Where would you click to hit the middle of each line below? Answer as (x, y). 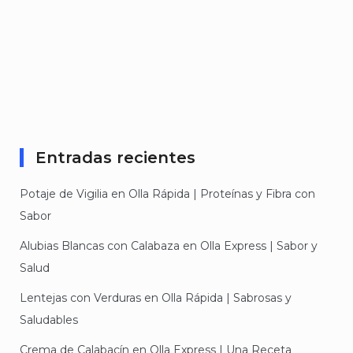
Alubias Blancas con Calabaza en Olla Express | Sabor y (169, 246)
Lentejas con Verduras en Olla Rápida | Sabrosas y (156, 298)
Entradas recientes (115, 158)
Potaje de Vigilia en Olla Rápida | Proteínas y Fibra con (167, 194)
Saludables (49, 320)
